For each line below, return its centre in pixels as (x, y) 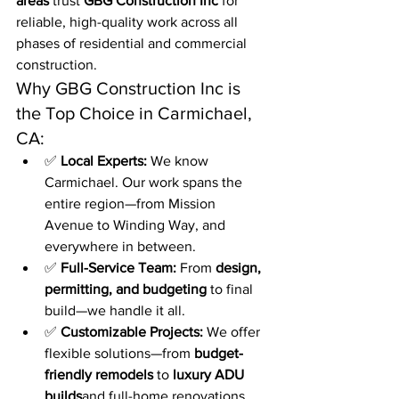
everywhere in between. (120, 246)
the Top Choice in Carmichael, (136, 113)
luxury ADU (210, 375)
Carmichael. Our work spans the (145, 182)
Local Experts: (104, 161)
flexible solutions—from (119, 353)
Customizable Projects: (132, 332)
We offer (233, 332)
